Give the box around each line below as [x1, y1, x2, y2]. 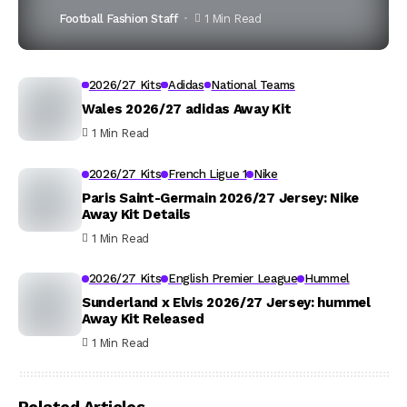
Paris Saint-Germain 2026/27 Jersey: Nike [82, 190, 359, 206]
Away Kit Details [82, 206, 192, 223]
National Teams [211, 77, 295, 92]
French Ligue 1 [167, 167, 247, 181]
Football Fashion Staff [59, 11, 178, 25]
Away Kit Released [82, 311, 204, 327]
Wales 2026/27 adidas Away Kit [82, 100, 292, 117]
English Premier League [167, 272, 298, 285]
